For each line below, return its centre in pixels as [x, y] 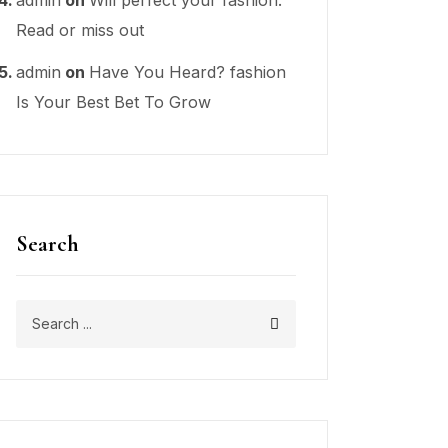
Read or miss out [80, 29]
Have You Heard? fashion [187, 71]
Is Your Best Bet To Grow [113, 101]
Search [47, 243]
